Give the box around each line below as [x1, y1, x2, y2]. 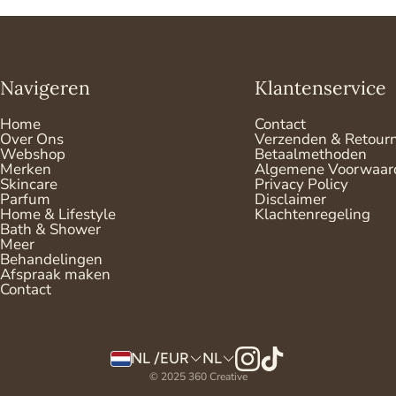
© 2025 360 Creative [148, 369, 247, 384]
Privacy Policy [255, 173, 348, 194]
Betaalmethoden [255, 143, 367, 164]
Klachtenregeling [255, 203, 370, 225]
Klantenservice [255, 75, 386, 100]
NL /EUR [130, 349, 189, 368]
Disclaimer [255, 188, 326, 209]
